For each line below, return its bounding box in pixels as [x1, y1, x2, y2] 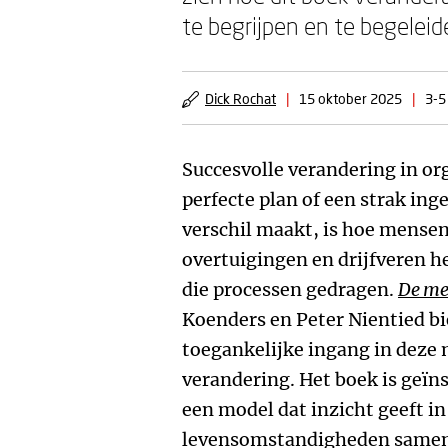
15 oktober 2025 [299, 90, 402, 107]
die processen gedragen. [182, 278, 398, 301]
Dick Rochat [205, 90, 276, 107]
